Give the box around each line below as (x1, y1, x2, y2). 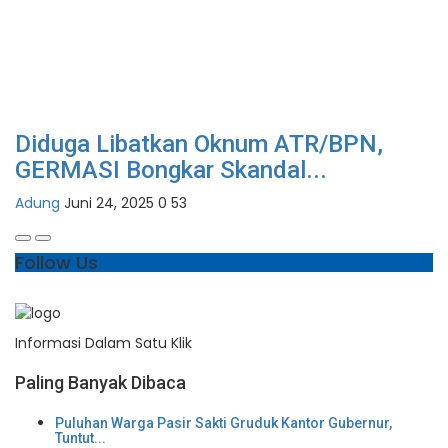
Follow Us (15, 250, 98, 276)
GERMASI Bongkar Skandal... (15, 156, 327, 185)
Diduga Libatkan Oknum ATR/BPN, (15, 130, 383, 159)
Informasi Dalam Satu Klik (15, 333, 192, 354)
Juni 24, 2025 (64, 193, 154, 214)
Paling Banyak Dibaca (15, 372, 186, 394)
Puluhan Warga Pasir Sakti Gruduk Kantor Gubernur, (55, 415, 392, 432)
